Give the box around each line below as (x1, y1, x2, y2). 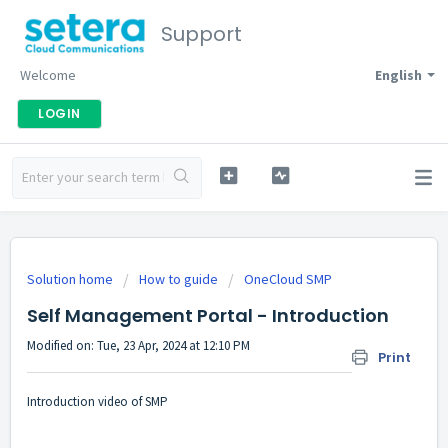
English (375, 66, 422, 84)
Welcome (20, 66, 76, 84)
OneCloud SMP (244, 270, 332, 288)
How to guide (139, 270, 218, 288)
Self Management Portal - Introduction (27, 303, 389, 328)
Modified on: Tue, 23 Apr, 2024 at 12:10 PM (27, 337, 250, 354)
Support (161, 20, 242, 48)
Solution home (27, 270, 116, 288)
